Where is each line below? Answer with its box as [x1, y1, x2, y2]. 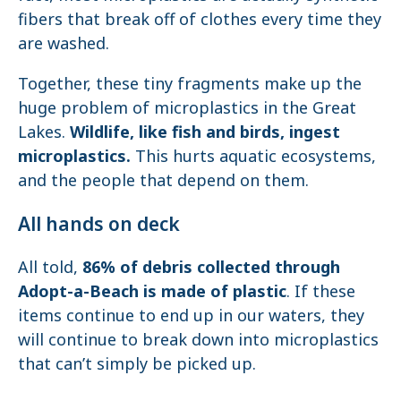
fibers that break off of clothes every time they [18, 7, 381, 30]
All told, [18, 255, 82, 277]
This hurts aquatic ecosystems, [131, 144, 376, 166]
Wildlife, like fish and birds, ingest [70, 120, 340, 142]
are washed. [18, 31, 109, 54]
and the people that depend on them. [18, 168, 309, 191]
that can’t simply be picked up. [18, 352, 256, 374]
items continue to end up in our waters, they [18, 303, 364, 326]
